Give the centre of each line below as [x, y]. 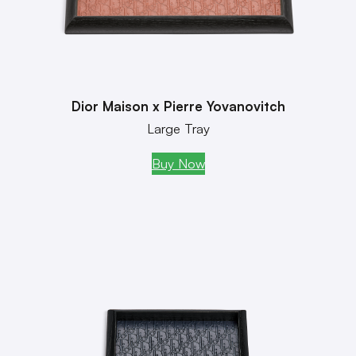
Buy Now [178, 163]
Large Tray [178, 128]
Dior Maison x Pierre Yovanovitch [178, 106]
